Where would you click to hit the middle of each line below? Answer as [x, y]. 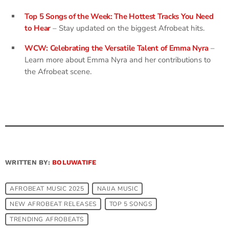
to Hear [38, 28]
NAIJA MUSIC [118, 189]
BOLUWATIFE [74, 163]
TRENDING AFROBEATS [47, 220]
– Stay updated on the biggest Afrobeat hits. [127, 28]
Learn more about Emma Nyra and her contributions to [118, 60]
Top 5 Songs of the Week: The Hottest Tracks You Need [119, 17]
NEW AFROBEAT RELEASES [53, 204]
